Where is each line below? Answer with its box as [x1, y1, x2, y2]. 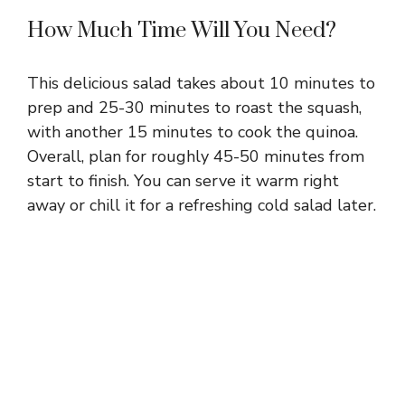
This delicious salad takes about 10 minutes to [27, 71, 375, 94]
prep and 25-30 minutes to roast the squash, [27, 96, 362, 118]
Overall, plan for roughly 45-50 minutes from [27, 145, 364, 167]
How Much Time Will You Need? [27, 16, 336, 44]
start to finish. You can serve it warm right [27, 169, 339, 192]
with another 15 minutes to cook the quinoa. [27, 120, 358, 143]
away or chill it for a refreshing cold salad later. [27, 193, 376, 216]
